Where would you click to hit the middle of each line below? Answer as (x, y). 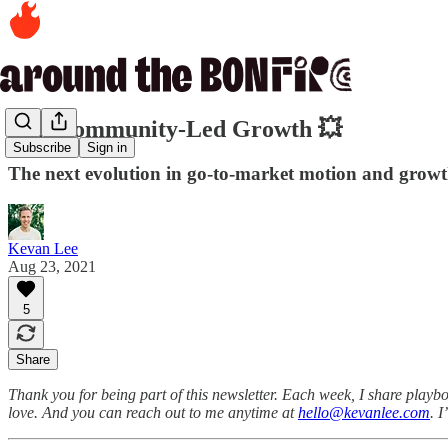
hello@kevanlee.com (364, 412)
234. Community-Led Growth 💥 (175, 128)
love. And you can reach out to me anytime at (153, 412)
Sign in (107, 148)
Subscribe (42, 148)
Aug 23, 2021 (52, 266)
